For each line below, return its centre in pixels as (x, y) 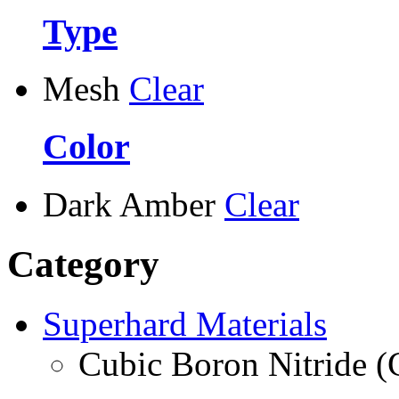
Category (83, 264)
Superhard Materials (185, 323)
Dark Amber (129, 204)
